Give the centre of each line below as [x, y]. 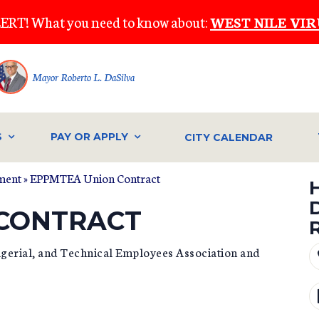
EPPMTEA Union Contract [95, 177]
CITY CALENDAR [229, 137]
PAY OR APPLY [89, 137]
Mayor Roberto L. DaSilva [83, 77]
